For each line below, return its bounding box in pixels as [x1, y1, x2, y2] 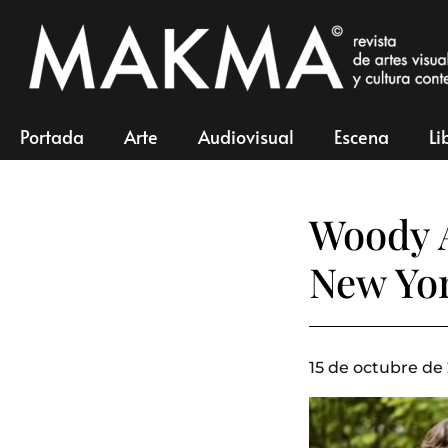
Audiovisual [198, 124, 294, 149]
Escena [334, 124, 389, 149]
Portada [20, 124, 84, 149]
